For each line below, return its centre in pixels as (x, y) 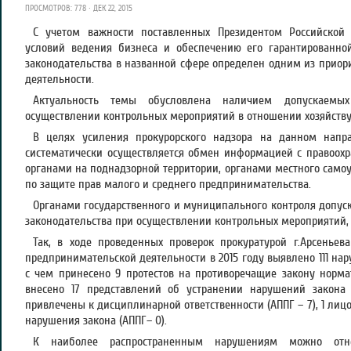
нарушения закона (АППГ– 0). (96, 320)
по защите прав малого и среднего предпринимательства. (168, 184)
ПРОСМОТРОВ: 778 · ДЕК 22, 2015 (79, 8)
